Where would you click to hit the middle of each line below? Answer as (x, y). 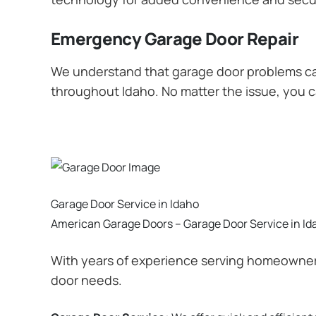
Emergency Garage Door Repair (175, 38)
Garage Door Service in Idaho (125, 204)
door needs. (86, 280)
